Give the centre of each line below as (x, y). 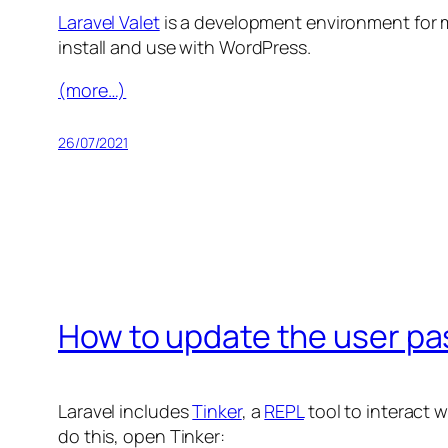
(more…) (92, 89)
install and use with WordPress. (184, 46)
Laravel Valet (109, 21)
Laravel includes (125, 410)
